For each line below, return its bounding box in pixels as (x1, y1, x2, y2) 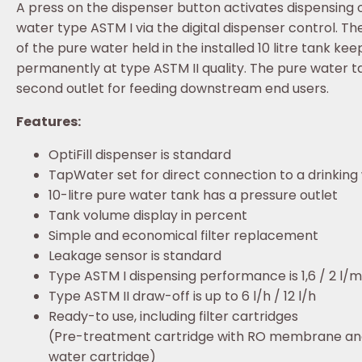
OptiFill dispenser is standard (48, 145, 231, 164)
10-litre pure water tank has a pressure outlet (48, 185, 338, 204)
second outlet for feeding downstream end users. (16, 78, 329, 98)
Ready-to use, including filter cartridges (48, 306, 298, 326)
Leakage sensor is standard (48, 246, 221, 265)
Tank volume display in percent (48, 205, 247, 225)
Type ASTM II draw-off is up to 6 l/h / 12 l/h (48, 286, 316, 305)
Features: (16, 112, 81, 131)
